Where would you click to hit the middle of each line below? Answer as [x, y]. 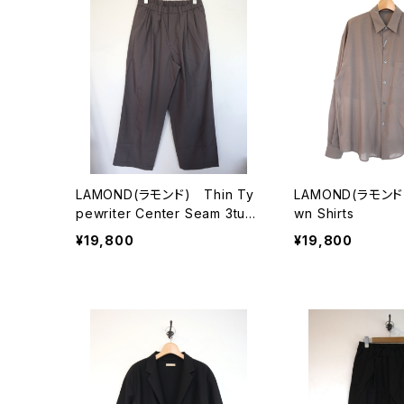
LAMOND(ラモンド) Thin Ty [165, 194]
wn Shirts [324, 213]
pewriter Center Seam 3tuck [169, 213]
